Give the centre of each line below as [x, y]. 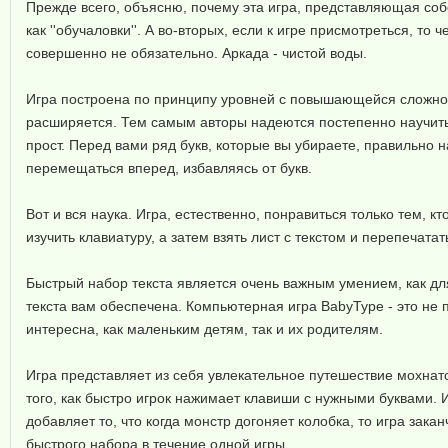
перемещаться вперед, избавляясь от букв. [169, 168]
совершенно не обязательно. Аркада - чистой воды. [196, 53]
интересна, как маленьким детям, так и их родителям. [204, 329]
